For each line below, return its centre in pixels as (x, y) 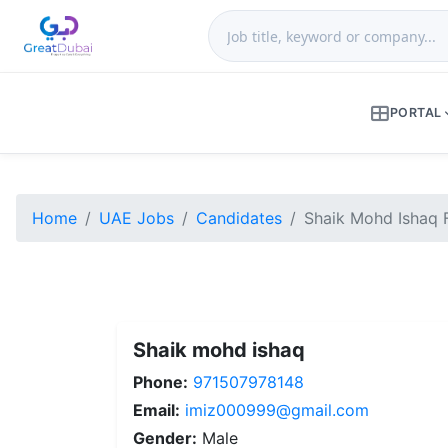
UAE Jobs (136, 218)
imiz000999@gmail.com (277, 410)
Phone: (160, 382)
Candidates (239, 218)
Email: (156, 410)
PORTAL (415, 112)
